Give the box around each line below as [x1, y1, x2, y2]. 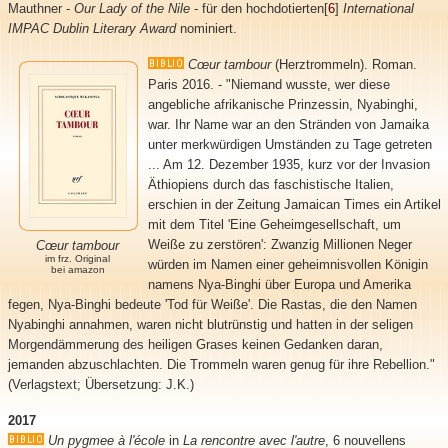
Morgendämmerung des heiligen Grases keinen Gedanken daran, [7, 336, 383, 352]
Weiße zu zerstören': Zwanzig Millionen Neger [147, 236, 412, 252]
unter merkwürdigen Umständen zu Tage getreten [147, 136, 432, 152]
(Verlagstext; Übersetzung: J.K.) [7, 376, 194, 392]
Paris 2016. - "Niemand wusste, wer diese [147, 76, 390, 92]
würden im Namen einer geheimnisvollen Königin [147, 256, 428, 272]
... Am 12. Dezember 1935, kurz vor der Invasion [147, 156, 430, 172]
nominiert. [175, 20, 237, 36]
